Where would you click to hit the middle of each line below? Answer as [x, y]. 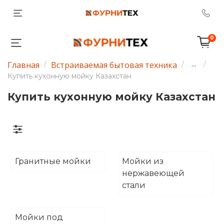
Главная [23, 65]
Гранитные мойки [53, 161]
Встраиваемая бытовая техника [114, 65]
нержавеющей [153, 173]
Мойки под [39, 217]
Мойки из [143, 161]
